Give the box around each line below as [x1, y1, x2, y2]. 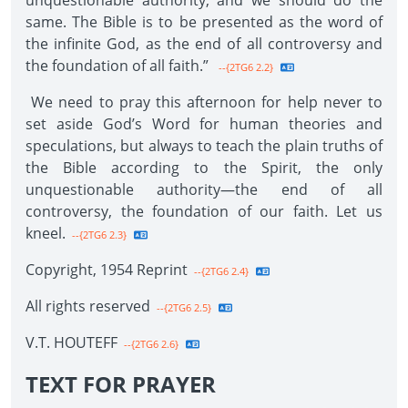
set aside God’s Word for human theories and [25, 114, 382, 134]
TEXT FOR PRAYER [25, 369, 216, 399]
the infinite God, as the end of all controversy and [25, 34, 382, 54]
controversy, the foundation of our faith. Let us [25, 201, 382, 221]
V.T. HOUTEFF [25, 332, 117, 352]
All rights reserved [25, 296, 150, 316]
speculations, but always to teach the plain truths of [25, 136, 382, 156]
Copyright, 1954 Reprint [25, 260, 188, 280]
